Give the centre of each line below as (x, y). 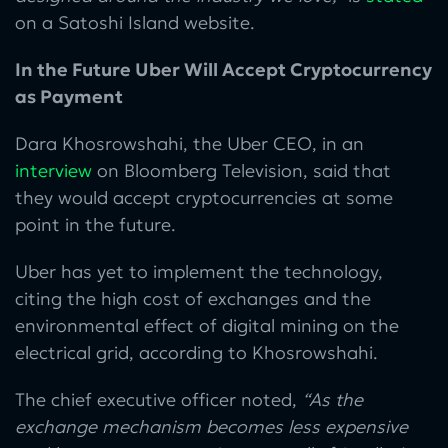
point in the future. (95, 224)
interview (53, 170)
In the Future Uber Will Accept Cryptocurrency (223, 69)
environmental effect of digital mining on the (207, 325)
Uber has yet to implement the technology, (199, 271)
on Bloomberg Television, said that (241, 170)
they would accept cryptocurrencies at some (204, 197)
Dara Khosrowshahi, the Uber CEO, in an (189, 143)
